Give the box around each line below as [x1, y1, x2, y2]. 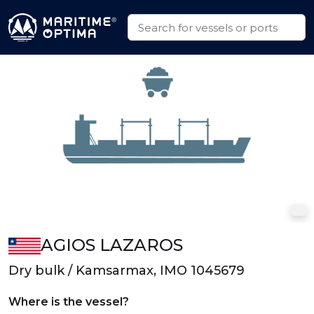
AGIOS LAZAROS [40, 235, 183, 255]
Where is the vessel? [8, 295, 129, 308]
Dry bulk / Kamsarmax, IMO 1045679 [8, 263, 245, 278]
